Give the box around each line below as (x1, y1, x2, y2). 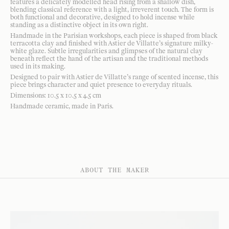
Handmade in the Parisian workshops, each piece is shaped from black (10, 31, 217, 39)
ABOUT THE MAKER (80, 166, 149, 174)
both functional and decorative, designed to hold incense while (10, 13, 195, 21)
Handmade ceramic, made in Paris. (10, 102, 113, 110)
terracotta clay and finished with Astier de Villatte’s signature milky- (10, 39, 213, 47)
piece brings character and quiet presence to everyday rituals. (10, 80, 192, 88)
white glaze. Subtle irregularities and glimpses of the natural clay (10, 47, 202, 55)
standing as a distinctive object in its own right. (10, 20, 148, 29)
